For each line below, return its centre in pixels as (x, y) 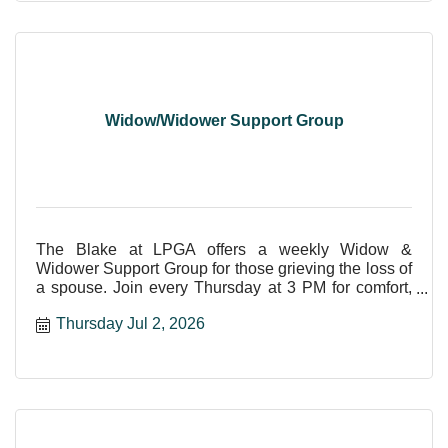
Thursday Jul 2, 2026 (130, 323)
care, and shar (86, 307)
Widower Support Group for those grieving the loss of (224, 269)
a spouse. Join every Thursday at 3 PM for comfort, (224, 288)
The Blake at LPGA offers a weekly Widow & (224, 250)
